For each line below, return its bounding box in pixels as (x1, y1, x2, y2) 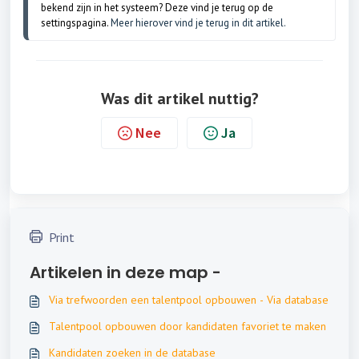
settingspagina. (41, 15, 111, 30)
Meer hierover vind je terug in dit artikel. (111, 15, 286, 30)
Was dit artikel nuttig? (100, 87, 259, 109)
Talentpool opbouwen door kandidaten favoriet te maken (49, 318, 326, 333)
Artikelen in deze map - (30, 260, 221, 284)
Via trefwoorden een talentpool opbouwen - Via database (49, 292, 329, 307)
